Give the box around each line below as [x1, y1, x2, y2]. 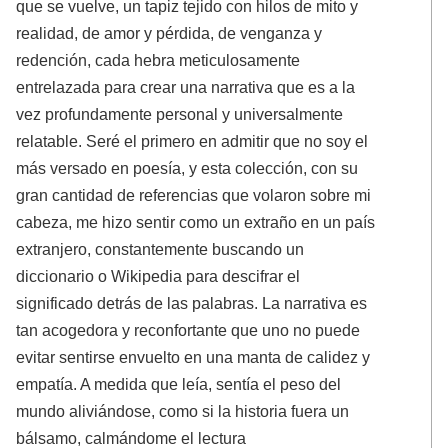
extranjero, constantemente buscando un [16, 240, 305, 259]
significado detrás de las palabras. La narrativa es [16, 294, 368, 313]
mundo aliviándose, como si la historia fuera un [16, 402, 350, 421]
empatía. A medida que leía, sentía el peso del [16, 375, 342, 394]
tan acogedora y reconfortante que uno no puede [16, 321, 361, 340]
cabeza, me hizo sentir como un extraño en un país [16, 213, 376, 232]
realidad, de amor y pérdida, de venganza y [16, 24, 323, 43]
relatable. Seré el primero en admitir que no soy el [16, 132, 369, 151]
